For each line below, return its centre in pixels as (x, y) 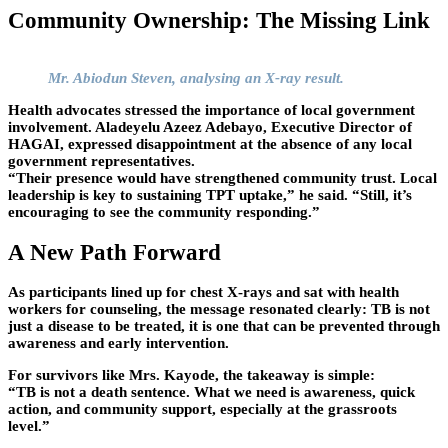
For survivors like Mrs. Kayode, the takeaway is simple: (191, 375)
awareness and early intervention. (118, 343)
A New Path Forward (114, 252)
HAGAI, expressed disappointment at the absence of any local (210, 143)
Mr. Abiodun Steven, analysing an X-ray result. (196, 77)
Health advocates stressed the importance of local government (211, 109)
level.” (29, 426)
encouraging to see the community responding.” (164, 211)
